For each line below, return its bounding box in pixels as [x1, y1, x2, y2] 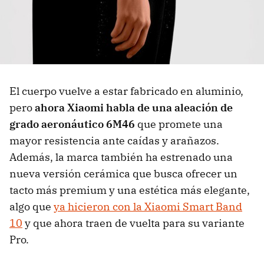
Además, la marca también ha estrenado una [9, 150, 233, 164]
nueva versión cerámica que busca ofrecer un [9, 167, 237, 181]
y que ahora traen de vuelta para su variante [22, 216, 245, 230]
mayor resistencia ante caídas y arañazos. [9, 134, 219, 148]
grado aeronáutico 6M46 [9, 117, 135, 131]
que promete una [135, 117, 223, 131]
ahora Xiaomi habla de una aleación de [35, 101, 233, 115]
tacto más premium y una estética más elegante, [9, 183, 250, 197]
